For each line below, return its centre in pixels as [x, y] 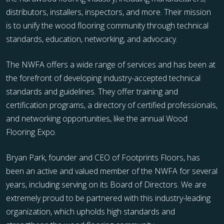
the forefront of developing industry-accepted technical [103, 78]
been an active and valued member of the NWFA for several [112, 171]
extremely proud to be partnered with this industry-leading [108, 198]
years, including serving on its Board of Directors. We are [106, 184]
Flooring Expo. [31, 132]
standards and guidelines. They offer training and [92, 91]
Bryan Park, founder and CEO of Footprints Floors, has [103, 157]
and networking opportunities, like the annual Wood [97, 118]
